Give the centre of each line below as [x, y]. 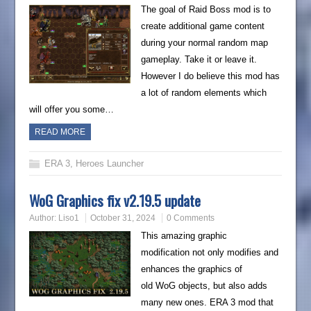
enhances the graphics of [191, 269]
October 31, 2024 [123, 218]
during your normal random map [204, 43]
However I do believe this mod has [210, 76]
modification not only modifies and [209, 253]
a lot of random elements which [203, 93]
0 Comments [191, 218]
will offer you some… [72, 110]
